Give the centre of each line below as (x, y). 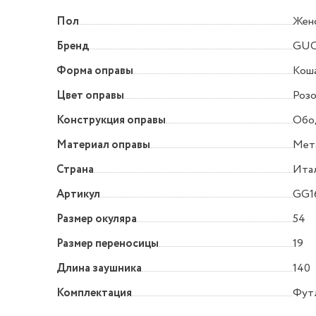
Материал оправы (103, 145)
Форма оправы (95, 71)
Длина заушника (99, 269)
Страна (75, 170)
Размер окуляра (97, 219)
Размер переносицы (108, 244)
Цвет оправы (90, 96)
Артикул (78, 195)
